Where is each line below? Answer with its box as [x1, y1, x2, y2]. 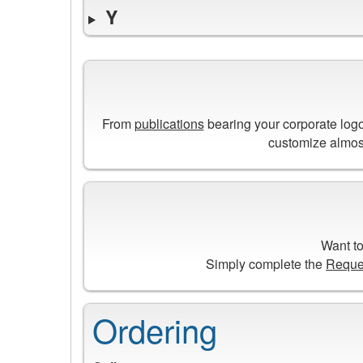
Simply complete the [206, 254, 326, 273]
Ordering [92, 306, 217, 353]
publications [134, 113, 204, 133]
